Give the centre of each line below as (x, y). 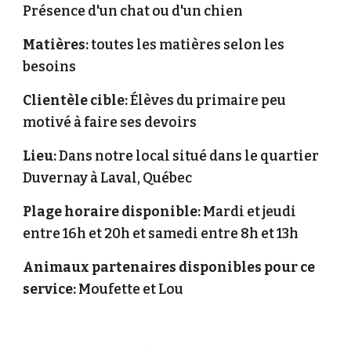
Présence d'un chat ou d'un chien (133, 11)
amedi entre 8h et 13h (227, 234)
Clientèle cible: (76, 101)
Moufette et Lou (130, 289)
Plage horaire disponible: (112, 212)
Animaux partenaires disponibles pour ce (169, 268)
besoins (50, 67)
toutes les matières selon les (188, 45)
